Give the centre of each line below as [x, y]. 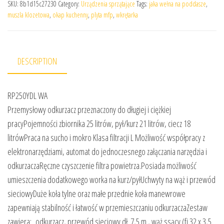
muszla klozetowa [28, 15]
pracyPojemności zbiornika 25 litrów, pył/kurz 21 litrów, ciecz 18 [99, 124]
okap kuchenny [70, 15]
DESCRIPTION [37, 61]
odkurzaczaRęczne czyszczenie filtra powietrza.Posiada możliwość [102, 166]
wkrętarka [127, 15]
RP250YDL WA [27, 96]
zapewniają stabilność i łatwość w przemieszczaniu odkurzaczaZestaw [107, 208]
